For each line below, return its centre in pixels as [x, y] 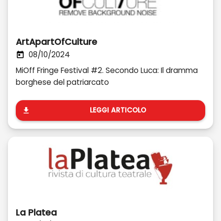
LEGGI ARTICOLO [118, 110]
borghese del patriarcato [62, 82]
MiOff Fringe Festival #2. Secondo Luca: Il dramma [107, 70]
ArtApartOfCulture [56, 42]
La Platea [36, 213]
